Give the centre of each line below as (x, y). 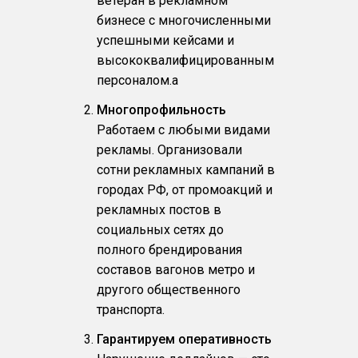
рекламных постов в (159, 210)
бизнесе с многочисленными (183, 21)
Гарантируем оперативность (184, 340)
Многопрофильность (161, 110)
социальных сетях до (160, 230)
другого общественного (168, 290)
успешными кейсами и (165, 41)
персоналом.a (137, 81)
